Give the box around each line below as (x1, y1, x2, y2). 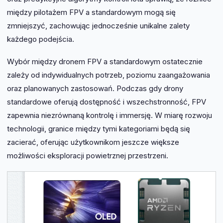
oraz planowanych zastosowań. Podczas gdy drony (7, 84, 183, 94)
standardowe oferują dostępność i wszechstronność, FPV (7, 97, 206, 107)
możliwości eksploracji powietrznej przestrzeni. (7, 151, 168, 161)
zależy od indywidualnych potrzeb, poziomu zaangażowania (7, 70, 210, 80)
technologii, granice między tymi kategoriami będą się (7, 124, 190, 134)
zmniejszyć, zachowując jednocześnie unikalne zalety (7, 21, 190, 31)
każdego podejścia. (7, 34, 74, 44)
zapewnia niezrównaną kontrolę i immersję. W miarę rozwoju (7, 111, 212, 120)
